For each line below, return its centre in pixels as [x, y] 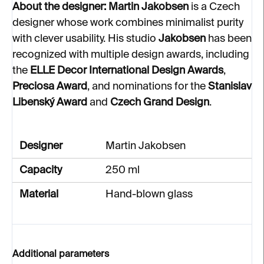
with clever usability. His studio [85, 39]
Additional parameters [61, 255]
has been [229, 39]
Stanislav [230, 87]
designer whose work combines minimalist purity [128, 23]
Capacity [41, 170]
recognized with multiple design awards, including [131, 55]
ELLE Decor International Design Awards [127, 71]
